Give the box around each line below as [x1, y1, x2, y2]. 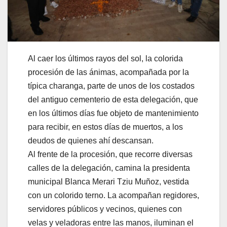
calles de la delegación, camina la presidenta [28, 164, 190, 173]
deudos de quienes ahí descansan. [28, 136, 154, 145]
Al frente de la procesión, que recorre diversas [28, 150, 193, 159]
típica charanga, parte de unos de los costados [28, 82, 195, 91]
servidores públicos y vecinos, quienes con [28, 205, 182, 214]
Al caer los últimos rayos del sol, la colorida [28, 54, 183, 63]
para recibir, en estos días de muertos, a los [28, 123, 183, 132]
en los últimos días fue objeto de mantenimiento [28, 109, 199, 118]
